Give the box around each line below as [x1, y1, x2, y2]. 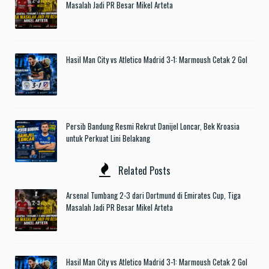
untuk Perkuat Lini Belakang [66, 132, 150, 145]
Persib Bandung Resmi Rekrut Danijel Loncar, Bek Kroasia [66, 120, 240, 133]
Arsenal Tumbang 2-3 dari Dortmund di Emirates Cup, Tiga [66, 189, 241, 202]
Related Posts [115, 163, 171, 178]
